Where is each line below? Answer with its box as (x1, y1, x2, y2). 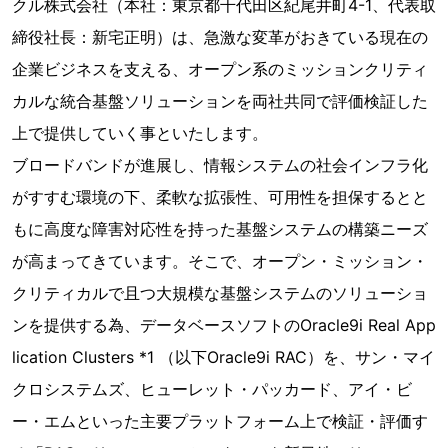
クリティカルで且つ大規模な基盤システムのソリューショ (12, 283, 428, 303)
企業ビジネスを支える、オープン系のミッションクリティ (12, 59, 428, 79)
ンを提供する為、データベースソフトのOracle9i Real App (12, 315, 436, 335)
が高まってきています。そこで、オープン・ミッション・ (12, 251, 428, 271)
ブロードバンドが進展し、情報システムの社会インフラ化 (12, 155, 428, 175)
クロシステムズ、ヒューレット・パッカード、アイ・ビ (12, 379, 412, 399)
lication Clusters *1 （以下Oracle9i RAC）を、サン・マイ (12, 347, 435, 367)
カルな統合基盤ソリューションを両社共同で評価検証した (12, 91, 428, 111)
